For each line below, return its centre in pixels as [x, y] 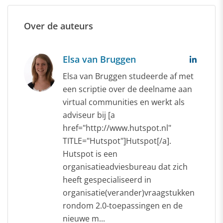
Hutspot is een [90, 154]
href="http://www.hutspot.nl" [117, 128]
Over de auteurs [58, 26]
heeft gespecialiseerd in [107, 179]
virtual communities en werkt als [124, 102]
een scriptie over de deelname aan [127, 89]
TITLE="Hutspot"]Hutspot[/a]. [117, 141]
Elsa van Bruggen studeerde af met [128, 76]
